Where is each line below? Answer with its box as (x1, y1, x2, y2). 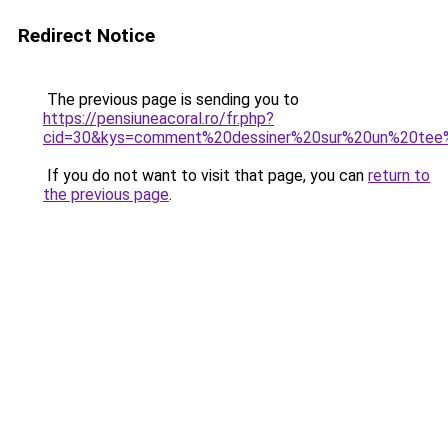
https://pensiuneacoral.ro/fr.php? (43, 109, 274, 128)
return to (368, 166, 430, 185)
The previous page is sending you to (43, 90, 299, 109)
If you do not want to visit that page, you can (43, 166, 368, 185)
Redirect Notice (18, 24, 155, 47)
